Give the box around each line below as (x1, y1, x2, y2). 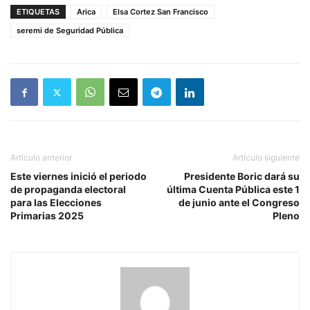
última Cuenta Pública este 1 (167, 183, 300, 196)
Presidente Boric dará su (184, 170, 300, 183)
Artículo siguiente (232, 152, 300, 163)
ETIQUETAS (17, 7, 60, 17)
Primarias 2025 (10, 210, 84, 222)
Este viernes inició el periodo (10, 170, 147, 183)
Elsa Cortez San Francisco (113, 7, 208, 17)
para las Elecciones (10, 197, 102, 209)
